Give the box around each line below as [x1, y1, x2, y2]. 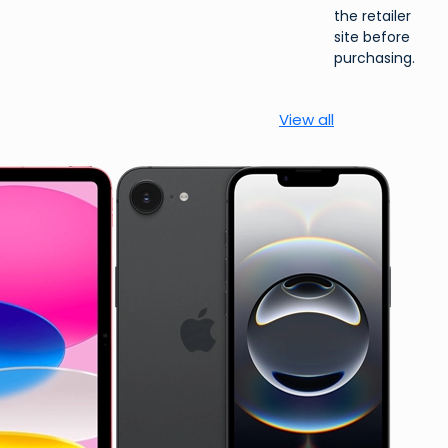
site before [334, 26, 410, 47]
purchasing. [334, 47, 415, 68]
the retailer [334, 5, 411, 26]
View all [279, 108, 334, 130]
